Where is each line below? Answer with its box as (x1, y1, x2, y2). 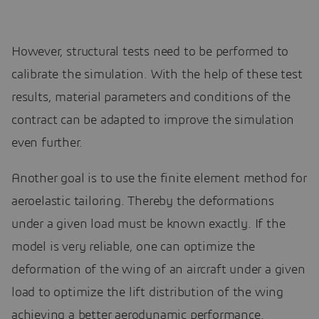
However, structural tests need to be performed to (11, 45, 289, 58)
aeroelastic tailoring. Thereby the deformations (11, 194, 274, 208)
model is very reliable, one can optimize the (11, 240, 256, 253)
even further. (11, 136, 83, 150)
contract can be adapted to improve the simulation (11, 113, 295, 127)
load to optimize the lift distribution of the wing (11, 286, 283, 299)
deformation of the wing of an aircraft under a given (11, 263, 305, 276)
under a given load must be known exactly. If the (11, 217, 286, 231)
